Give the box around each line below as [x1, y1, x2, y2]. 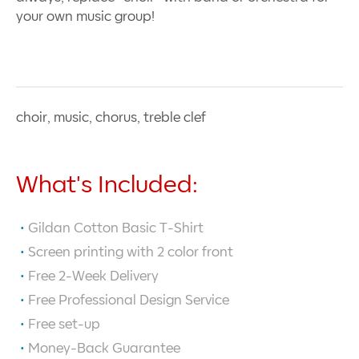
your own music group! [16, 10, 155, 23]
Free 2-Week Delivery [28, 269, 159, 283]
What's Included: [16, 174, 198, 197]
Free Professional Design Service [28, 293, 229, 307]
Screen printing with [28, 245, 157, 259]
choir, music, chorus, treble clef [16, 111, 206, 124]
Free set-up [28, 317, 100, 331]
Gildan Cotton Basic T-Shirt [28, 221, 204, 235]
